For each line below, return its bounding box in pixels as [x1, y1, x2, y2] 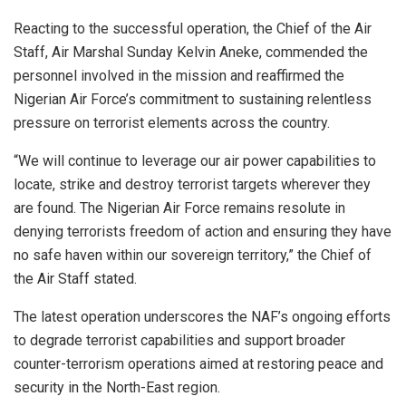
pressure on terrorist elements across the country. [14, 113, 330, 131]
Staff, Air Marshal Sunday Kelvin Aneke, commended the [14, 43, 368, 61]
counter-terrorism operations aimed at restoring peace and [14, 354, 383, 372]
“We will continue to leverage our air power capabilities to [14, 151, 376, 169]
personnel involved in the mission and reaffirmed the [14, 66, 344, 84]
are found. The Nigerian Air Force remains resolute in [14, 198, 345, 217]
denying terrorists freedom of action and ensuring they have [14, 222, 391, 240]
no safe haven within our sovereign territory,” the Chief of [14, 246, 372, 264]
